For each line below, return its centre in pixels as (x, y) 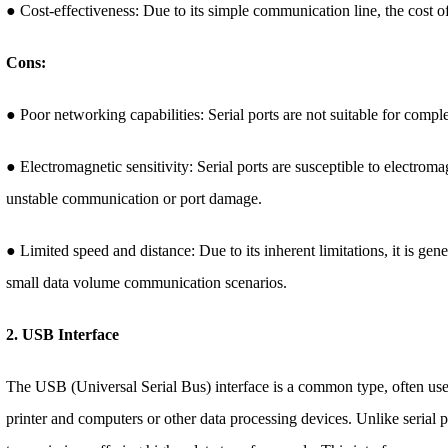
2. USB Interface (63, 334)
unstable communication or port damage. (134, 198)
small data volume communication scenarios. (147, 282)
